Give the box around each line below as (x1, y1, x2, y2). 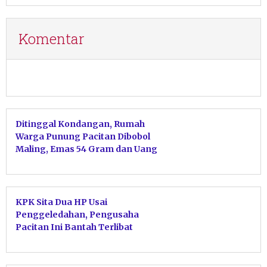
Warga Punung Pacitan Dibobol (15, 131, 150, 142)
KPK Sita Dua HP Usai (15, 196, 107, 207)
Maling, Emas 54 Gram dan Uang (15, 143, 157, 154)
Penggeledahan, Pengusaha (15, 209, 139, 220)
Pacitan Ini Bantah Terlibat (15, 221, 133, 232)
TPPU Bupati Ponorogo (15, 234, 116, 245)
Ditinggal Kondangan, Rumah (15, 118, 145, 129)
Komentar (18, 29, 85, 48)
